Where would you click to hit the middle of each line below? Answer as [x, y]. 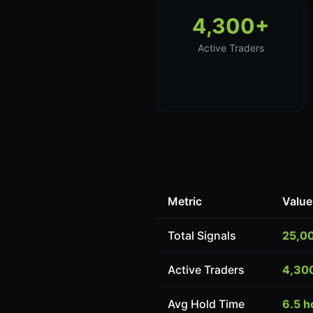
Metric [185, 201]
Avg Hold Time [206, 304]
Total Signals [202, 235]
